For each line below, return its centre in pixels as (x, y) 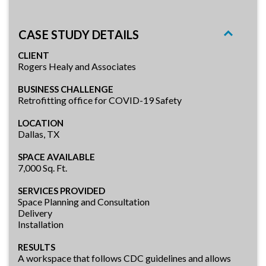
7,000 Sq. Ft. (42, 167)
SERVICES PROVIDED (61, 190)
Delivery (35, 213)
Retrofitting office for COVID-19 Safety (100, 100)
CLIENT (34, 55)
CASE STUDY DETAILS (79, 34)
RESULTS (37, 247)
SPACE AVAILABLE (56, 156)
